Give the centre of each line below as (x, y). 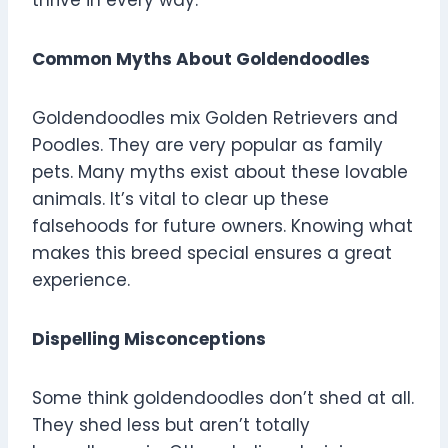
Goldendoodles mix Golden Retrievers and (215, 118)
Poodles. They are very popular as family (207, 145)
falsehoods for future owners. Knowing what (222, 226)
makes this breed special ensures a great (212, 253)
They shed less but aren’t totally (171, 425)
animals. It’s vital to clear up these (180, 199)
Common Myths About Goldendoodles (201, 59)
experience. (81, 280)
